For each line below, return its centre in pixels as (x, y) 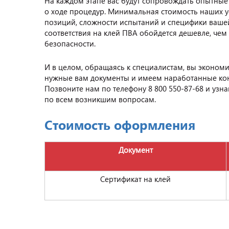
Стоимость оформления (120, 124)
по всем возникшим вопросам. (100, 99)
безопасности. (71, 43)
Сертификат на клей (135, 179)
